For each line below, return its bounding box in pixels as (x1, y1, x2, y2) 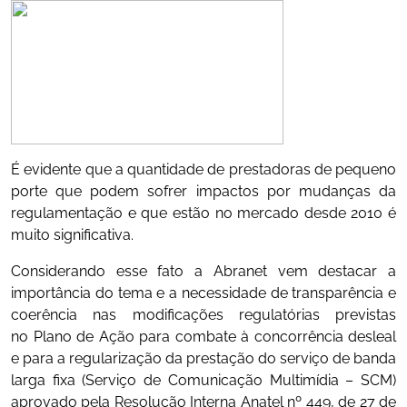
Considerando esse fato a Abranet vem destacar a (11, 262, 396, 280)
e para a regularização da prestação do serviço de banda (11, 349, 396, 367)
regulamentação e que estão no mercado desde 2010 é (11, 203, 396, 222)
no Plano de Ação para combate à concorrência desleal (11, 327, 396, 345)
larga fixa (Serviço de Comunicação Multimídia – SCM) (11, 371, 396, 389)
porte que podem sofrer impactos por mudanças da (11, 182, 396, 200)
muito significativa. (11, 225, 134, 243)
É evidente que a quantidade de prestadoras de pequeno (11, 160, 396, 178)
